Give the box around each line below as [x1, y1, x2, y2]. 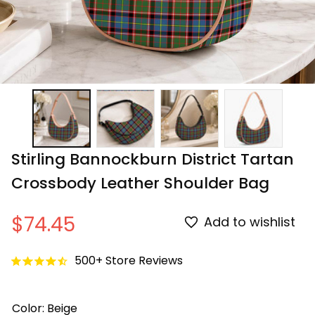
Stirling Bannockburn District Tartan [11, 148, 294, 170]
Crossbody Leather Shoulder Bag [11, 172, 269, 194]
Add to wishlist [204, 213, 295, 231]
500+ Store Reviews [75, 252, 183, 269]
